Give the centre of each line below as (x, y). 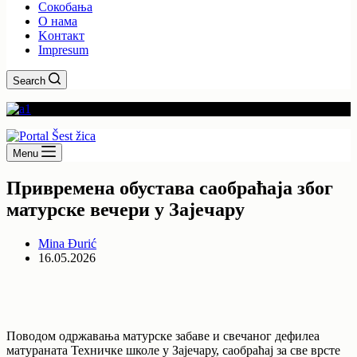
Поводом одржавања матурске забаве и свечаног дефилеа (163, 335)
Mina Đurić (67, 243)
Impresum (63, 50)
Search (29, 81)
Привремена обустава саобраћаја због (170, 188)
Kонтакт (61, 35)
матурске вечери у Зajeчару (126, 209)
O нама (58, 21)
